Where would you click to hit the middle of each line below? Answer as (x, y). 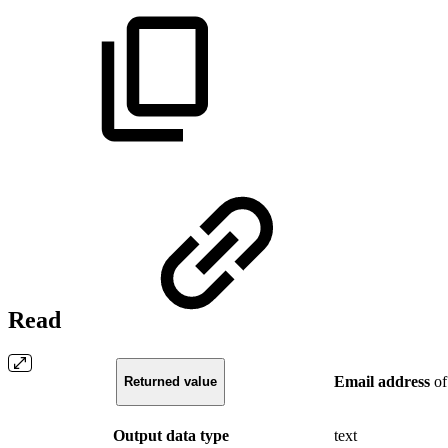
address (404, 381)
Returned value (170, 382)
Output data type (170, 435)
